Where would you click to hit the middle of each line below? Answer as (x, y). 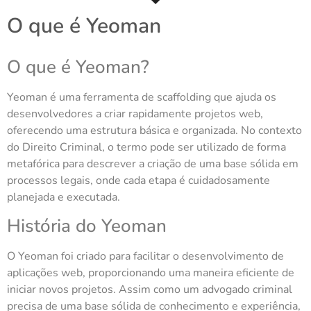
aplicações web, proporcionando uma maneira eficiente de (151, 273)
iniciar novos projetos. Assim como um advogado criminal (150, 290)
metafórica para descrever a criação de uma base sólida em (153, 164)
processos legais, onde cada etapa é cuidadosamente (138, 180)
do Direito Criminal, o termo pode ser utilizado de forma (146, 147)
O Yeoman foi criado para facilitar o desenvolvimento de (145, 257)
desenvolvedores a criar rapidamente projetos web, (135, 114)
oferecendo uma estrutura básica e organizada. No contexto (154, 131)
